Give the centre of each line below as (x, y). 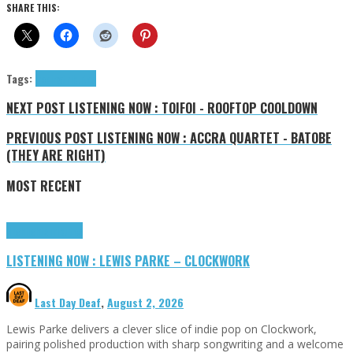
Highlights (27, 231)
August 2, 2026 (145, 302)
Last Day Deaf (68, 302)
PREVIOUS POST (50, 138)
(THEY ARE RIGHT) (56, 155)
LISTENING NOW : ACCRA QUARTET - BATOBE (213, 138)
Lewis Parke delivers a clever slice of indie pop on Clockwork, (162, 329)
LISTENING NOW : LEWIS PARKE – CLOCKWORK (128, 260)
